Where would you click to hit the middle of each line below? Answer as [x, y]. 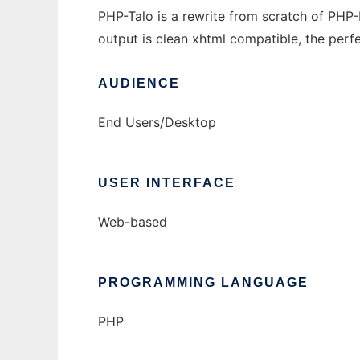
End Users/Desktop [157, 123]
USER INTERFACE [167, 183]
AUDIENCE [139, 84]
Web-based [133, 222]
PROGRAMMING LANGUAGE [203, 283]
